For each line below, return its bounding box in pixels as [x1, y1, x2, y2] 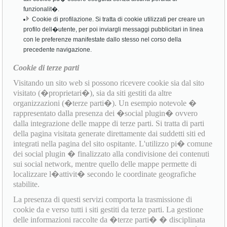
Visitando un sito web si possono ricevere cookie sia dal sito [13, 79, 205, 88]
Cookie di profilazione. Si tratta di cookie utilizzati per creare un [32, 16, 205, 23]
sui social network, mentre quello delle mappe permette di [13, 160, 197, 169]
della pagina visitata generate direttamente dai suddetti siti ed [13, 129, 206, 138]
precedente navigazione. [23, 46, 92, 54]
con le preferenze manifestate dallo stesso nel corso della [23, 36, 182, 44]
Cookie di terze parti [13, 63, 80, 72]
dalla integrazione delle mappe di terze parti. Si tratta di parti [13, 119, 205, 128]
